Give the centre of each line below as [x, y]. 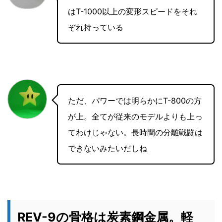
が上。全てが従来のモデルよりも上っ [135, 117]
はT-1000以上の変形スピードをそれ [133, 12]
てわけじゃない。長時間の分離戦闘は [135, 133]
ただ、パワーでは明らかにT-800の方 [135, 101]
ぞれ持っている [96, 28]
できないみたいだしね [108, 148]
